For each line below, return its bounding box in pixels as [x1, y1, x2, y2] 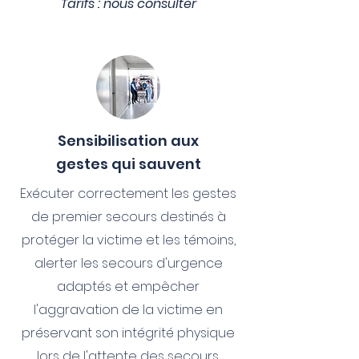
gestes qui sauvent [55, 154, 201, 174]
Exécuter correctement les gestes [20, 184, 236, 203]
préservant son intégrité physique [22, 324, 235, 342]
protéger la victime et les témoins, [21, 231, 236, 249]
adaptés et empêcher [57, 277, 200, 296]
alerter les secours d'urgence [34, 254, 223, 272]
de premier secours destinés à [30, 208, 226, 226]
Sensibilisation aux [58, 131, 199, 151]
